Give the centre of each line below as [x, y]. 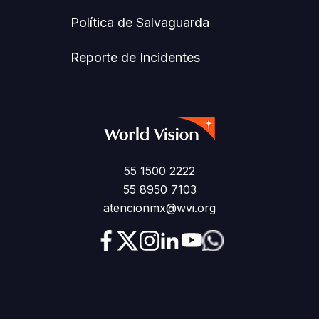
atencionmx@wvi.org [159, 208]
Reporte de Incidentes [135, 58]
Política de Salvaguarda [140, 23]
